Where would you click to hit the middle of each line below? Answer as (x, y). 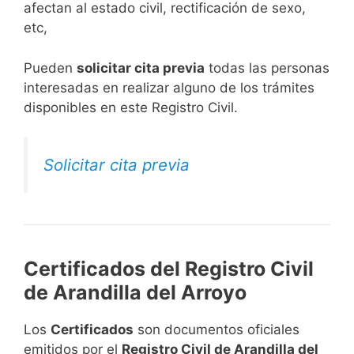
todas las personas (267, 68)
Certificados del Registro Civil (169, 269)
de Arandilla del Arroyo (135, 293)
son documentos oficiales (217, 330)
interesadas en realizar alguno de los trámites (169, 87)
